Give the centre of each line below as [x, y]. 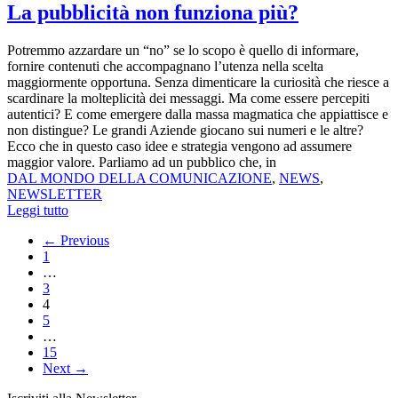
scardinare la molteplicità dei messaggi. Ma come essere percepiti [188, 98]
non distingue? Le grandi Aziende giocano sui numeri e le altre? [185, 130]
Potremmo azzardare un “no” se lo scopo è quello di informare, [183, 50]
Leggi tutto [38, 210]
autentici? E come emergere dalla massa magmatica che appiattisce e [198, 114]
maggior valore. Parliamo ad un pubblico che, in [142, 162]
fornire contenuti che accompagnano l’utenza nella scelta [165, 66]
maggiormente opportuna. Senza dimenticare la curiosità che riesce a [198, 82]
